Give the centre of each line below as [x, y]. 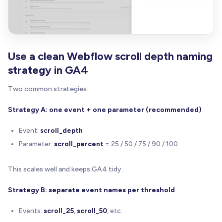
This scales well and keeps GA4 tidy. [65, 169]
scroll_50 [92, 210]
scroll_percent [79, 143]
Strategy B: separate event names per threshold [91, 190]
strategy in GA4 [48, 70]
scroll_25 [59, 210]
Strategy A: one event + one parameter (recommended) [105, 110]
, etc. [115, 210]
